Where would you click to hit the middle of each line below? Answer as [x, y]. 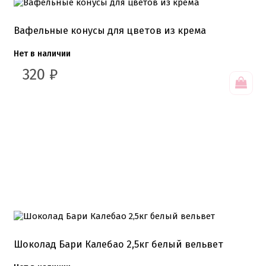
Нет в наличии [42, 53]
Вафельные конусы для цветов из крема [110, 30]
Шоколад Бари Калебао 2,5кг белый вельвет [118, 244]
